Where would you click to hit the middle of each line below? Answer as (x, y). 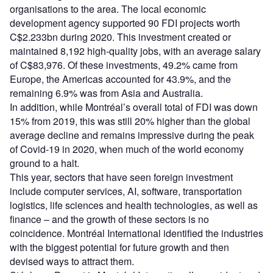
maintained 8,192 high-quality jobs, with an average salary (135, 51)
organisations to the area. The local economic (108, 9)
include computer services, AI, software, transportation (126, 191)
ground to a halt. (44, 163)
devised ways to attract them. (72, 261)
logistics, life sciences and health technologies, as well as (134, 205)
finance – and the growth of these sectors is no (109, 219)
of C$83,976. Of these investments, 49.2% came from (124, 65)
